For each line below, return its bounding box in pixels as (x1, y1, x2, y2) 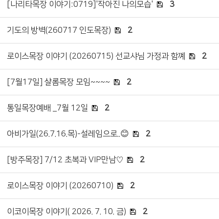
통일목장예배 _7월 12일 (7, 103, 88, 112)
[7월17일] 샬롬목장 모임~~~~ (7, 77, 110, 87)
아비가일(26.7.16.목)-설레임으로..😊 (7, 129, 129, 138)
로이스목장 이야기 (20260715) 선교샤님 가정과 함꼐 (7, 51, 185, 61)
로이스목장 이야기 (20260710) (7, 181, 113, 190)
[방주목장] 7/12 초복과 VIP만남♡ (7, 155, 123, 164)
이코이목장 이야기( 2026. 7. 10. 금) (7, 207, 126, 216)
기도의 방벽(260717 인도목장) (7, 25, 111, 35)
